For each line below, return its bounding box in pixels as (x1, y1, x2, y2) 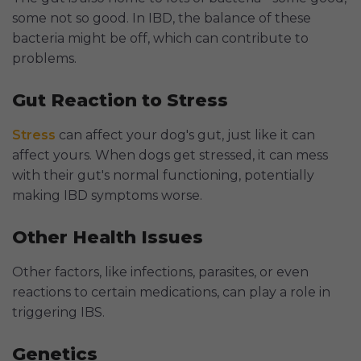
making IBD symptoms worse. (12, 188, 202, 204)
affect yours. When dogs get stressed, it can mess (12, 147, 328, 164)
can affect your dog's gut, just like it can (56, 127, 315, 143)
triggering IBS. (12, 305, 105, 321)
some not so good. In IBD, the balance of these (12, 10, 311, 27)
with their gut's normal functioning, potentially (12, 168, 314, 184)
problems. (12, 51, 77, 67)
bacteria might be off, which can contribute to (12, 31, 309, 47)
